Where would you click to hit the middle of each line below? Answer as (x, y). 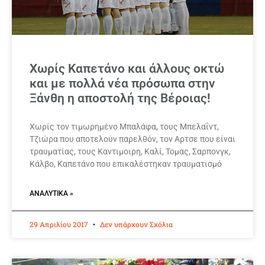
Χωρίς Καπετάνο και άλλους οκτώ (127, 69)
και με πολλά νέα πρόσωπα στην (122, 84)
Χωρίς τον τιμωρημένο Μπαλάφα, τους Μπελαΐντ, (124, 127)
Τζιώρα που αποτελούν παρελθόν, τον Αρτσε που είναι (132, 139)
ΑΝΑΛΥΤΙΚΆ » (51, 194)
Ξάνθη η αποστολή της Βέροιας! (120, 98)
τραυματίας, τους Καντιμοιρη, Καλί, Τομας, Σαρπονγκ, (130, 152)
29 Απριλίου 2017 (60, 224)
